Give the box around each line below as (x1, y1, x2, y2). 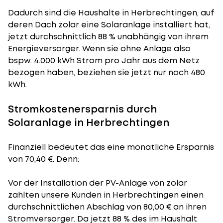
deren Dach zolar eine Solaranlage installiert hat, (8, 19, 210, 30)
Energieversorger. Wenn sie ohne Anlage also (8, 43, 191, 54)
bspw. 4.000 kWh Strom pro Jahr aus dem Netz (8, 55, 200, 66)
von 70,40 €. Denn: (8, 153, 79, 165)
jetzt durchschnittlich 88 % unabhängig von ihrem (8, 31, 209, 42)
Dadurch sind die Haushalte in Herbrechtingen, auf (8, 7, 215, 18)
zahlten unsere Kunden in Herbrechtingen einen (8, 189, 204, 201)
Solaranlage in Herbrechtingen (8, 115, 169, 129)
